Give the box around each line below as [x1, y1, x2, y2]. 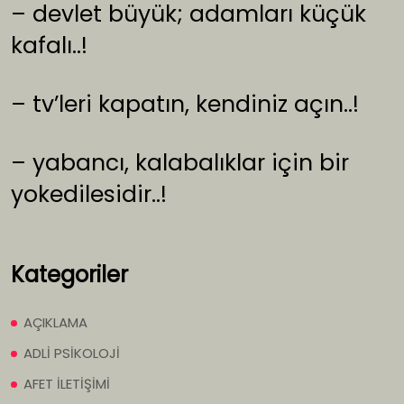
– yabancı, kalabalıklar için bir [11, 147, 349, 179]
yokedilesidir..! [11, 179, 167, 211]
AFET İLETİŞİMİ [23, 374, 110, 394]
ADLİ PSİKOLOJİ [23, 344, 120, 363]
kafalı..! [11, 30, 87, 62]
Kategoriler [11, 260, 128, 290]
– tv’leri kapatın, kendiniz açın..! [11, 88, 359, 121]
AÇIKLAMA [23, 313, 87, 333]
